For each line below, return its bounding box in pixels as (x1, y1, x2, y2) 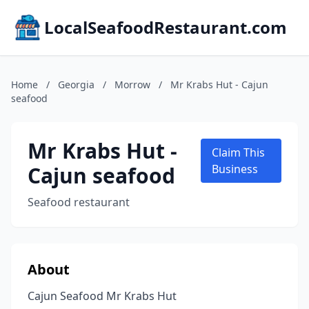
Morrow (114, 78, 150, 91)
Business (212, 161, 259, 177)
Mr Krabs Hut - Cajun (170, 78, 268, 91)
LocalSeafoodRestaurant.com (44, 16, 287, 39)
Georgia (58, 78, 94, 91)
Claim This (212, 145, 266, 160)
